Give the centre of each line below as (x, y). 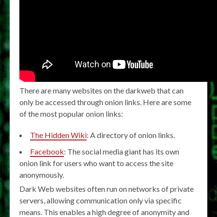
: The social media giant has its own (122, 152)
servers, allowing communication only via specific (101, 201)
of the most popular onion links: (71, 114)
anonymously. (42, 175)
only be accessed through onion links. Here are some (105, 102)
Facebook (47, 152)
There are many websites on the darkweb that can (101, 91)
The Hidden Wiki (58, 135)
